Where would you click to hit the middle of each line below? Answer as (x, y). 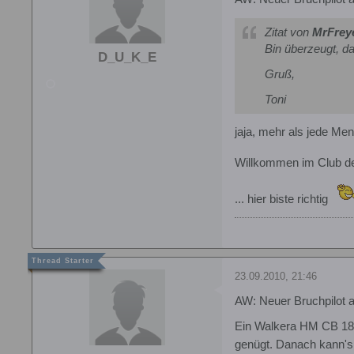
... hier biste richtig (283, 199)
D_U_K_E (127, 57)
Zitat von (288, 32)
